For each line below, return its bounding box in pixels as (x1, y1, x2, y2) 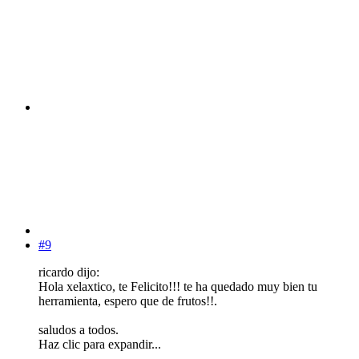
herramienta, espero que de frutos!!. (38, 294, 217, 309)
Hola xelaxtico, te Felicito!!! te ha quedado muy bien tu (38, 280, 317, 294)
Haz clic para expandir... (38, 337, 161, 352)
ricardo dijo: (38, 265, 99, 280)
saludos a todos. (38, 323, 119, 337)
